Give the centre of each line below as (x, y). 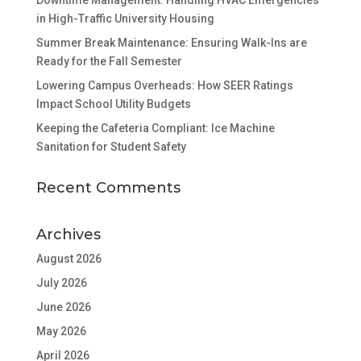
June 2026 (63, 307)
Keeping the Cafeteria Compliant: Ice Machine (155, 129)
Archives (68, 235)
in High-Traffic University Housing (125, 19)
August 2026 (68, 259)
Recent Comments (108, 188)
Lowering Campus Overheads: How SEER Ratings (164, 86)
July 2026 (61, 283)
